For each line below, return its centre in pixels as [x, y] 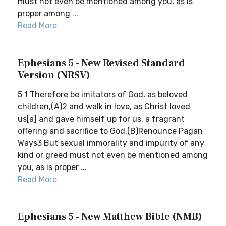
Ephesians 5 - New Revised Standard [101, 63]
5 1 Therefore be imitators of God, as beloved [103, 95]
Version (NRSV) [54, 75]
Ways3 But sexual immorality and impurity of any [111, 143]
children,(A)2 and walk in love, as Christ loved [104, 107]
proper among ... [48, 13]
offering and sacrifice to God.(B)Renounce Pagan [110, 131]
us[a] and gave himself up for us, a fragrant [101, 119]
